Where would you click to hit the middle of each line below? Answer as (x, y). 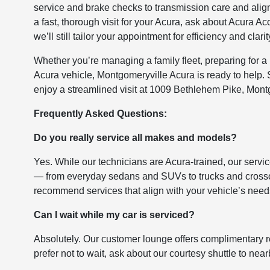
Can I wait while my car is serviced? (115, 215)
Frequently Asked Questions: (101, 113)
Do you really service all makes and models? (136, 137)
